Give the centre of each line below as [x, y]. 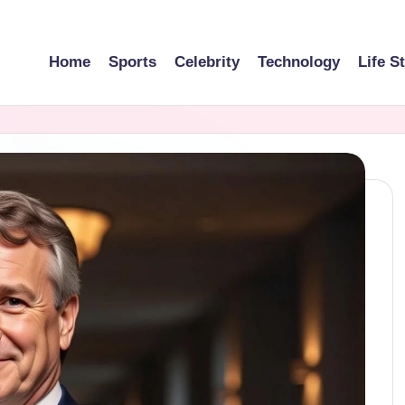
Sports [132, 61]
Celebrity [207, 61]
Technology [299, 61]
